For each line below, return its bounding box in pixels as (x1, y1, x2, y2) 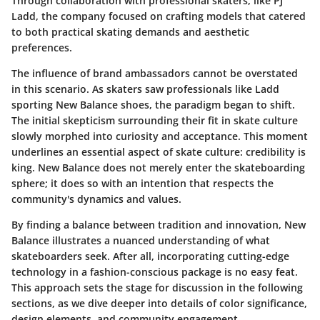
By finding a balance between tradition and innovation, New (11, 218, 306, 232)
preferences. (11, 41, 72, 55)
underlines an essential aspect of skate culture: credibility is (11, 145, 306, 159)
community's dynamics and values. (11, 192, 181, 206)
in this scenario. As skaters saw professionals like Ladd (11, 82, 279, 96)
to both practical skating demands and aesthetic (11, 25, 249, 39)
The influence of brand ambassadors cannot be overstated (11, 66, 298, 81)
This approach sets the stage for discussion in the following (11, 281, 303, 295)
